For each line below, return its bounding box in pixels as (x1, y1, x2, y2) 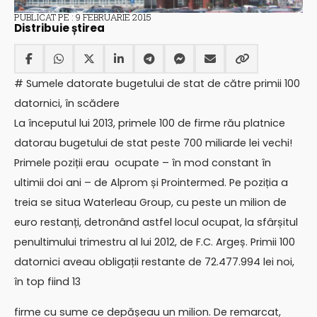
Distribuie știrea (14, 20, 105, 35)
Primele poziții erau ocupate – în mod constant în (14, 156, 271, 171)
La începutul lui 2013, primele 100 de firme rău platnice (14, 116, 285, 131)
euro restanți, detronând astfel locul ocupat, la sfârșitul (14, 215, 298, 230)
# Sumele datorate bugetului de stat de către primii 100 (14, 76, 300, 91)
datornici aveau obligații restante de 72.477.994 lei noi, (14, 255, 294, 270)
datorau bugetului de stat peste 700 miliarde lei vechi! (14, 136, 292, 151)
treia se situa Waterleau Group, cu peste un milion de (14, 195, 287, 210)
